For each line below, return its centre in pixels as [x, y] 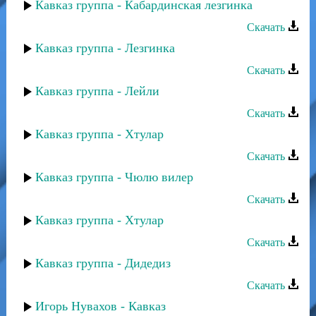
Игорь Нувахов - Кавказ [101, 306]
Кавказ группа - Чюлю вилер [114, 177]
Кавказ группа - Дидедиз [103, 263]
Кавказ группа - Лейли [97, 91]
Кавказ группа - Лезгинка [105, 48]
